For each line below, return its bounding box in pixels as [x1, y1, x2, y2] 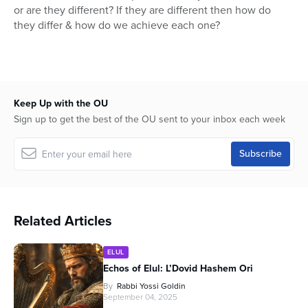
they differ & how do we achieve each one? [14, 17, 220, 34]
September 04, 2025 [103, 291, 177, 304]
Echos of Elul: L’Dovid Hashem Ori [103, 261, 253, 276]
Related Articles [14, 210, 112, 232]
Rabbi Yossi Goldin [117, 280, 186, 293]
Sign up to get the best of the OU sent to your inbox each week [14, 112, 285, 127]
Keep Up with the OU [14, 96, 108, 111]
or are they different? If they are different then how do [14, 2, 271, 19]
